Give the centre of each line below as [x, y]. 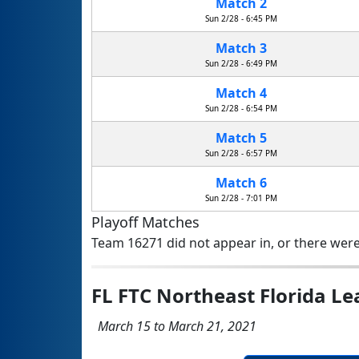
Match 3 [241, 48]
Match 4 [241, 93]
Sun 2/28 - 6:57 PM [241, 153]
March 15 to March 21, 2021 [174, 327]
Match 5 [241, 138]
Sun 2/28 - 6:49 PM [241, 64]
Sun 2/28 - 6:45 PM [241, 19]
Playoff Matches [145, 222]
